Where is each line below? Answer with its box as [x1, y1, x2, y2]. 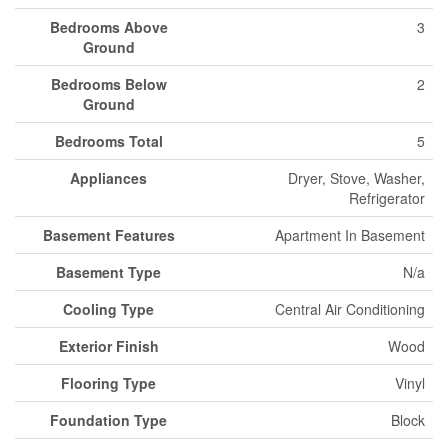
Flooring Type [61, 372, 156, 393]
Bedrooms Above [49, 16, 168, 37]
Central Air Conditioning [275, 298, 425, 319]
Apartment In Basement [275, 224, 425, 245]
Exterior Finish [58, 335, 159, 356]
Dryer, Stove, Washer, [288, 167, 425, 188]
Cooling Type [63, 298, 154, 319]
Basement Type [56, 261, 161, 282]
